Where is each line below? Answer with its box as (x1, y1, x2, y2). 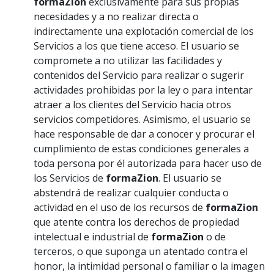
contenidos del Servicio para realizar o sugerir (34, 68, 244, 82)
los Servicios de (34, 171, 106, 185)
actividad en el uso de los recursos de (34, 201, 206, 214)
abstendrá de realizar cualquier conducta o (34, 186, 229, 199)
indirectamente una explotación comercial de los (34, 24, 254, 38)
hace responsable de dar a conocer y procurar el (34, 127, 254, 141)
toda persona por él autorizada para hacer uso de (34, 157, 262, 170)
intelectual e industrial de (34, 230, 151, 243)
